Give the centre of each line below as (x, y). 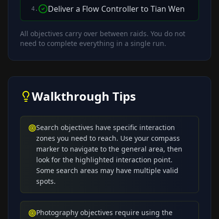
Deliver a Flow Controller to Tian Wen (116, 9)
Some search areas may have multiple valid (107, 171)
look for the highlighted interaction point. (104, 160)
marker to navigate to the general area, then (109, 149)
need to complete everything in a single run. (93, 44)
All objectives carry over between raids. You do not (103, 34)
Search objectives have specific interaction (106, 128)
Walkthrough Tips (84, 96)
